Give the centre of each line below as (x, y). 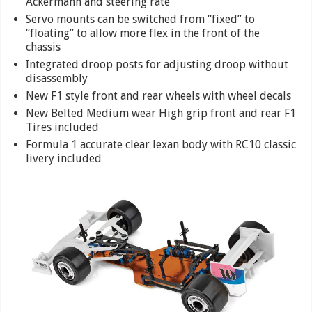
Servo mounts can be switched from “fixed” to (141, 19)
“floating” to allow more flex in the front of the (143, 33)
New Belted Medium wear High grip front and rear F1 (161, 113)
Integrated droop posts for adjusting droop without (157, 64)
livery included (64, 158)
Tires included (63, 127)
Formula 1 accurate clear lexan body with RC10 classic (161, 144)
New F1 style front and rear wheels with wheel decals (159, 95)
